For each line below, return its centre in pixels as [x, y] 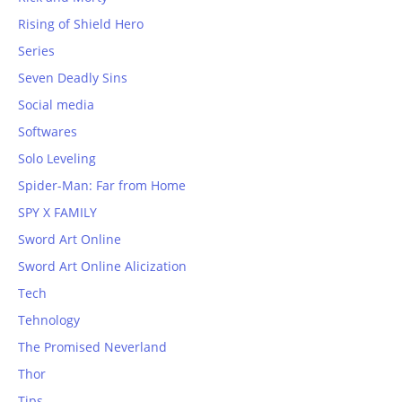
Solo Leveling [57, 158]
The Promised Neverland [92, 346]
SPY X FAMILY [57, 212]
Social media [56, 104]
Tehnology [49, 319]
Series [36, 50]
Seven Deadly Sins [73, 77]
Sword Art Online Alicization [102, 266]
